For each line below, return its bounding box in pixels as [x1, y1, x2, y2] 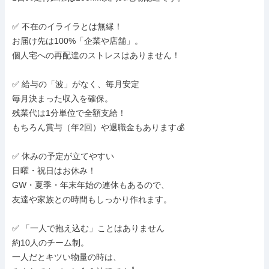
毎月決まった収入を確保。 [12, 94, 113, 103]
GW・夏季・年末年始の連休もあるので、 [12, 180, 169, 190]
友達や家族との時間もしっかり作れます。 [12, 195, 172, 204]
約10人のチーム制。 [12, 238, 89, 247]
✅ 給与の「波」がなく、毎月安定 [12, 79, 139, 89]
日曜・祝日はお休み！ [12, 166, 96, 175]
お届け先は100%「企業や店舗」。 [12, 36, 143, 46]
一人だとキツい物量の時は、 [12, 252, 121, 262]
